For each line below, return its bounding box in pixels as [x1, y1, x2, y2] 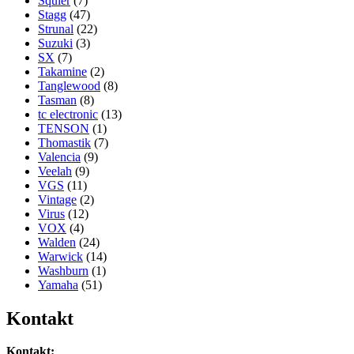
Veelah [38, 164, 72, 178]
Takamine [38, 64, 87, 78]
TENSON [38, 121, 89, 135]
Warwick [38, 249, 83, 263]
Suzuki [38, 36, 73, 50]
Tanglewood [38, 78, 100, 92]
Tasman [38, 92, 77, 107]
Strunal [38, 21, 73, 36]
